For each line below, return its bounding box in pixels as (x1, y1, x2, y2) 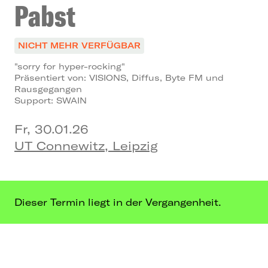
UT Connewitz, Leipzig (14, 138, 158, 153)
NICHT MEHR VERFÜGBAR (18, 39, 141, 51)
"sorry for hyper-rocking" (14, 60, 125, 72)
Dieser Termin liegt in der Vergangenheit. (14, 196, 221, 208)
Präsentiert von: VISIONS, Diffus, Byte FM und (14, 72, 224, 83)
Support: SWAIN (14, 95, 87, 106)
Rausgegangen (14, 83, 82, 95)
